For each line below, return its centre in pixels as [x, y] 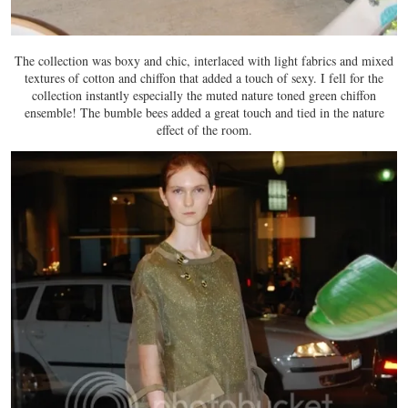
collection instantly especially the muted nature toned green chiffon [204, 96]
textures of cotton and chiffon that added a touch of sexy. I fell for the [204, 78]
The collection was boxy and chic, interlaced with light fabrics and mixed [204, 61]
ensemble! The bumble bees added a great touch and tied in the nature [204, 113]
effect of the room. [204, 130]
